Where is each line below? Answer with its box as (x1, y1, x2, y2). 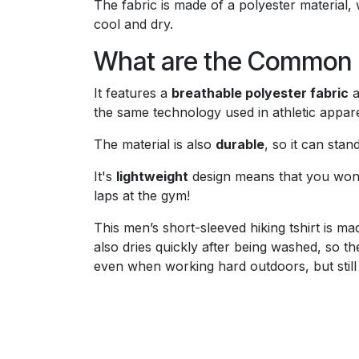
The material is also (94, 136, 216, 153)
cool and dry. (94, 16, 173, 33)
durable (216, 136, 264, 153)
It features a (94, 85, 171, 102)
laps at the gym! (94, 188, 190, 204)
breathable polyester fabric (171, 85, 349, 102)
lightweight (116, 168, 188, 185)
